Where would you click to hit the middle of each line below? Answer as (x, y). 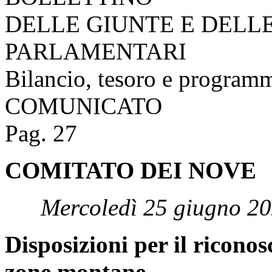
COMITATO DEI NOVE (131, 170)
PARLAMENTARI (96, 51)
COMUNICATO (83, 106)
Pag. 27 (41, 133)
